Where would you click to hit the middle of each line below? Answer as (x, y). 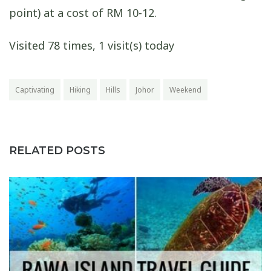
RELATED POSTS (57, 151)
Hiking (80, 90)
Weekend (185, 90)
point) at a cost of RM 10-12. (83, 12)
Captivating (35, 90)
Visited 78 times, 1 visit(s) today (92, 46)
